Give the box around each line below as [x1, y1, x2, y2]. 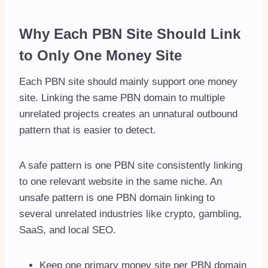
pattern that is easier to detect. [19, 124, 156, 136]
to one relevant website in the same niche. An [19, 176, 222, 188]
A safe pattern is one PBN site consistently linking [19, 160, 242, 172]
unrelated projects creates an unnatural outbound [19, 108, 237, 120]
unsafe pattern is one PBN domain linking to [19, 192, 215, 204]
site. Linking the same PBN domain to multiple [19, 92, 225, 104]
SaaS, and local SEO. [19, 224, 116, 236]
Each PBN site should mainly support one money [19, 76, 237, 88]
